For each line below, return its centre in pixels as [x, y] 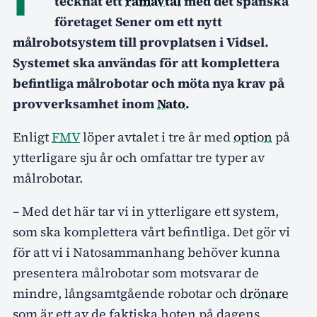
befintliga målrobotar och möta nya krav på [149, 83]
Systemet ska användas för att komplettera [146, 63]
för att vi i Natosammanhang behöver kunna [146, 253]
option [253, 137]
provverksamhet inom [85, 104]
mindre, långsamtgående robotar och [126, 294]
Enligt [32, 137]
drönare [264, 294]
